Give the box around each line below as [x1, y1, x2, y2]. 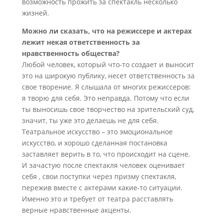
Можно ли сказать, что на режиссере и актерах [21, 26, 192, 36]
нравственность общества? [21, 49, 120, 58]
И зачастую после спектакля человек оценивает [21, 161, 185, 170]
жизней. [21, 8, 49, 18]
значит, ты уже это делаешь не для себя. [21, 116, 159, 125]
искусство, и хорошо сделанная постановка [21, 138, 167, 147]
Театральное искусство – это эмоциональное [21, 127, 173, 136]
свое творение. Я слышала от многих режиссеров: [21, 82, 191, 91]
